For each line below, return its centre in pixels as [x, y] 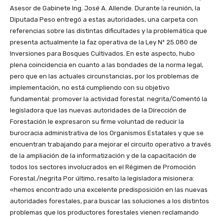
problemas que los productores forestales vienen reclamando [104, 213]
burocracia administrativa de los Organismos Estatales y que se [107, 133]
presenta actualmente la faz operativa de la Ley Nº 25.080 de [104, 42]
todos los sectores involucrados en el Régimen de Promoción [103, 167]
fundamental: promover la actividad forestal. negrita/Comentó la [109, 99]
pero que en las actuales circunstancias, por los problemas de [104, 76]
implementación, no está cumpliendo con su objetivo [90, 88]
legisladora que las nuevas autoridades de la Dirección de [98, 110]
